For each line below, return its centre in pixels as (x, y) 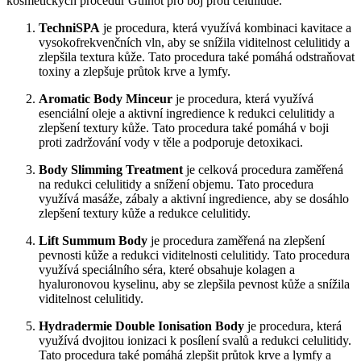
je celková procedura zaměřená (263, 169)
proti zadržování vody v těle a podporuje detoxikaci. (171, 142)
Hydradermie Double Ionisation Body (141, 326)
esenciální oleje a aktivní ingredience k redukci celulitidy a (187, 113)
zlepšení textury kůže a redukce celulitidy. (145, 213)
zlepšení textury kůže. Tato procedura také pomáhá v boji (184, 127)
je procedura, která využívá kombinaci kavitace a (226, 27)
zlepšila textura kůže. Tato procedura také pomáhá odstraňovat (197, 56)
